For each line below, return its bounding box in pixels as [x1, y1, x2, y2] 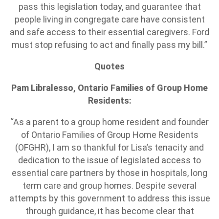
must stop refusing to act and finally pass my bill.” [12, 40, 207, 50]
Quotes [94, 61, 125, 71]
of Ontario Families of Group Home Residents [21, 130, 198, 140]
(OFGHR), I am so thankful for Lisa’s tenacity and [15, 142, 204, 153]
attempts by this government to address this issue [9, 193, 210, 203]
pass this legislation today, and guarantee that [18, 1, 201, 12]
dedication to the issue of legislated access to [18, 155, 201, 165]
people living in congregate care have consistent [14, 14, 205, 24]
